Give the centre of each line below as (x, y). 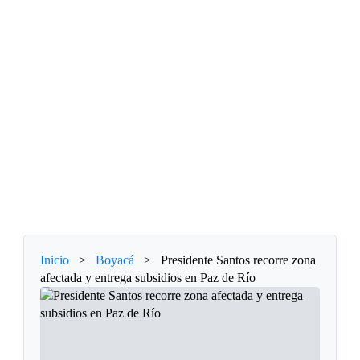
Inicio (55, 260)
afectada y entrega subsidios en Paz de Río (148, 278)
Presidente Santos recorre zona (239, 260)
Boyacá (115, 260)
